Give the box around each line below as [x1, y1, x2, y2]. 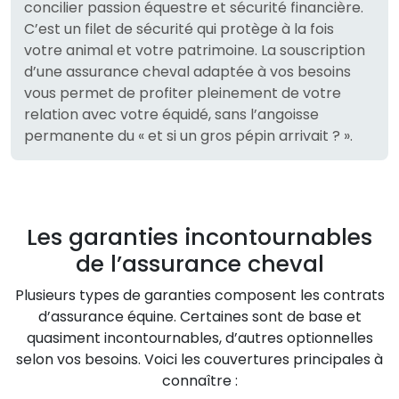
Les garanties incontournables [27, 221, 372, 253]
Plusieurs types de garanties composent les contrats [14, 284, 385, 305]
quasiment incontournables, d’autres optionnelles [26, 327, 373, 348]
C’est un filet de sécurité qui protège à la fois [24, 18, 334, 39]
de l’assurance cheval [75, 248, 324, 280]
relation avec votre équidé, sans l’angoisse [24, 103, 319, 125]
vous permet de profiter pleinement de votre [24, 82, 341, 103]
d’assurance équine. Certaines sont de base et [37, 305, 362, 327]
